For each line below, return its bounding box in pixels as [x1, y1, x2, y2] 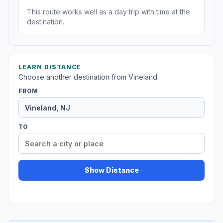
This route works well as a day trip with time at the [27, 7, 190, 16]
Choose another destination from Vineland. [18, 73, 159, 82]
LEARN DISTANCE [18, 63, 81, 71]
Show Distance [84, 166, 139, 175]
